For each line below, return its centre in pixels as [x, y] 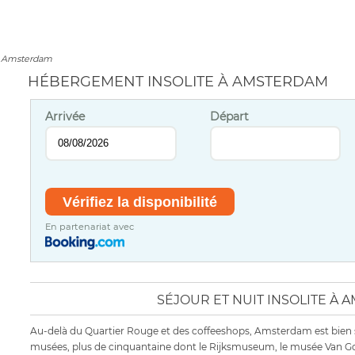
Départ [229, 116]
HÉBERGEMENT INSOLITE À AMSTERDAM [177, 82]
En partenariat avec [90, 227]
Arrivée [65, 116]
